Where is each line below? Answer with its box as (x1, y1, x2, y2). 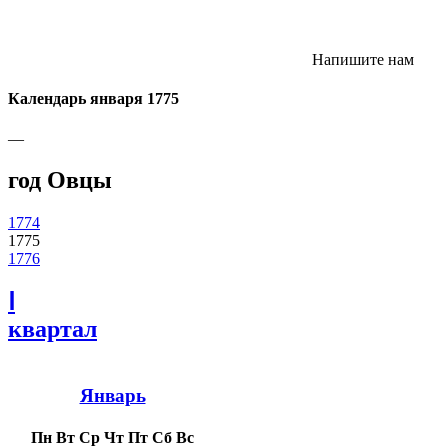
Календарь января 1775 (8, 90, 179, 108)
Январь (79, 384, 146, 406)
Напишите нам (308, 51, 414, 68)
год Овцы (8, 167, 112, 194)
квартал (8, 316, 97, 343)
